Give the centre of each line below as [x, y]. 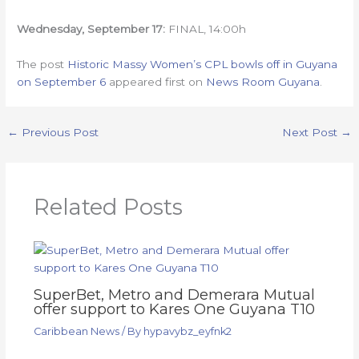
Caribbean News [76, 331]
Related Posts [108, 208]
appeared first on [156, 81]
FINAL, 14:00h [206, 28]
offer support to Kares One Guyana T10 [174, 309]
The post [42, 64]
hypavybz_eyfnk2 [187, 331]
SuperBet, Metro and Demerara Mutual [174, 294]
